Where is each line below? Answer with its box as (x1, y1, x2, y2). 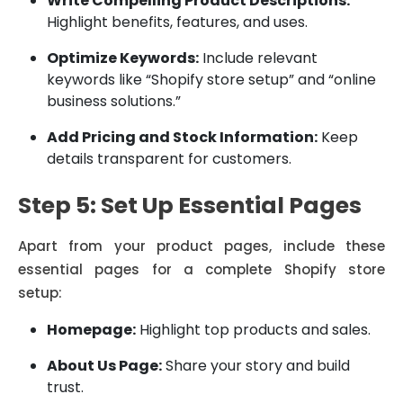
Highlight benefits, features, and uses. (47, 12, 308, 32)
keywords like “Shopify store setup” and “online (47, 69, 376, 90)
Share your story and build (162, 355, 350, 376)
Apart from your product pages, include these (18, 237, 385, 255)
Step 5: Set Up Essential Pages (18, 190, 362, 221)
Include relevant (199, 48, 318, 68)
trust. (47, 377, 84, 398)
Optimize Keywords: (47, 48, 199, 68)
